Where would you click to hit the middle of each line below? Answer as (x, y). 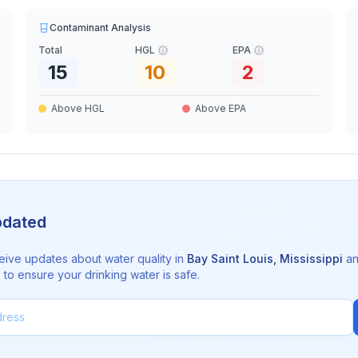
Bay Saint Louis (230, 259)
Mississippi (311, 259)
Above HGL (78, 108)
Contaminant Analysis (101, 28)
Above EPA (220, 108)
